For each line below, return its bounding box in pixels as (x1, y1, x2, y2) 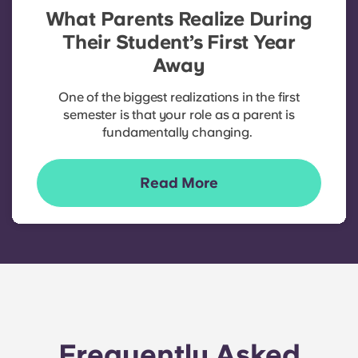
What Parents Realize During (45, 6, 313, 30)
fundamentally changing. (102, 124, 256, 140)
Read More (140, 173, 218, 191)
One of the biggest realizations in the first (58, 89, 300, 105)
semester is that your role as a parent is (63, 106, 295, 122)
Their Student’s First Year (62, 30, 296, 54)
